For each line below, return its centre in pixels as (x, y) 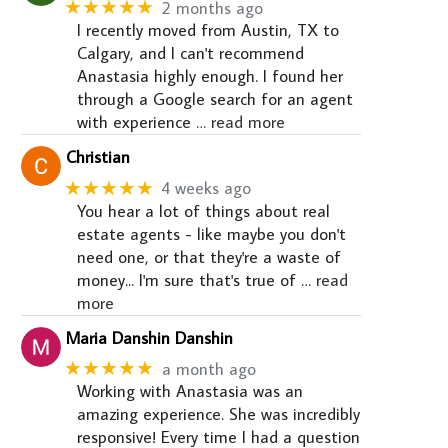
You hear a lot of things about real (203, 210)
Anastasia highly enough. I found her (210, 76)
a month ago (208, 368)
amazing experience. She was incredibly (218, 414)
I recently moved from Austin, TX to (208, 30)
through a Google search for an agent (215, 99)
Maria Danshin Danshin (149, 337)
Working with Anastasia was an (190, 391)
